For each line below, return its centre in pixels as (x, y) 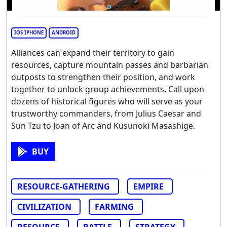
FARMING (114, 206)
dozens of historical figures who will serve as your (107, 101)
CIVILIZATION (44, 206)
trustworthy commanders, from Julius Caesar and (106, 113)
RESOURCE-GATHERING (64, 186)
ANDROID (64, 32)
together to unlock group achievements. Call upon (108, 89)
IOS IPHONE (29, 32)
